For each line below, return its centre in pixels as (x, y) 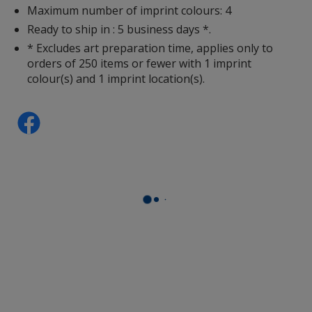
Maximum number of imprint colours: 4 (130, 10)
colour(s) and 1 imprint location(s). (116, 78)
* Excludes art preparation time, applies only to (150, 48)
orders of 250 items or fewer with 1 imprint (140, 63)
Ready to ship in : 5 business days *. (119, 29)
